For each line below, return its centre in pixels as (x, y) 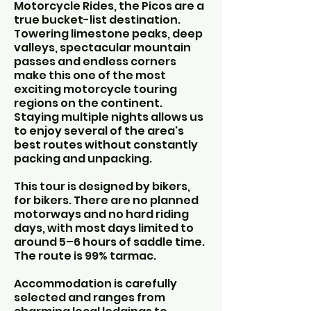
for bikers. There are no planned (106, 200)
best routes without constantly (106, 145)
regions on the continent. (88, 103)
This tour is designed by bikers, (102, 186)
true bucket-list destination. (97, 20)
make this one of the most (90, 75)
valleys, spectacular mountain (102, 48)
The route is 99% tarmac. (85, 256)
